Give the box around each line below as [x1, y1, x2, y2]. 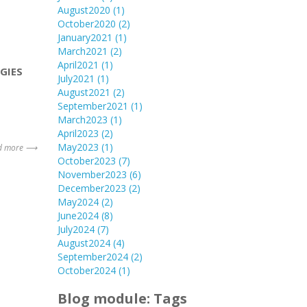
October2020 [57, 16, 119, 30]
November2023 [57, 167, 130, 181]
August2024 [57, 236, 113, 249]
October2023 [57, 153, 119, 167]
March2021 [57, 44, 110, 58]
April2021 [57, 58, 101, 71]
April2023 [57, 126, 101, 140]
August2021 [57, 85, 113, 99]
